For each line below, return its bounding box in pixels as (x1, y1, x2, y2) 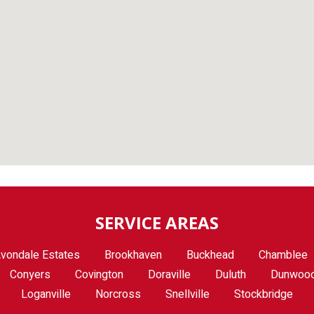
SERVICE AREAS (95, 211, 219, 234)
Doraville (148, 266, 191, 283)
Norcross (95, 286, 141, 303)
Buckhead (186, 247, 234, 264)
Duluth (215, 266, 246, 283)
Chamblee (259, 247, 308, 264)
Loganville (21, 286, 71, 303)
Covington (75, 266, 123, 283)
